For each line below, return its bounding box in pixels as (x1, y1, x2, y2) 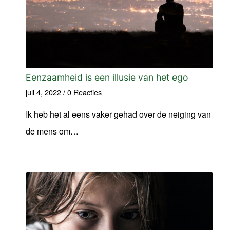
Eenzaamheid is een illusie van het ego (26, 71, 188, 83)
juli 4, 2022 (26, 86, 61, 98)
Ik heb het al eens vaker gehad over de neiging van (26, 108, 211, 120)
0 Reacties (67, 86, 102, 98)
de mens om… (26, 125, 79, 137)
